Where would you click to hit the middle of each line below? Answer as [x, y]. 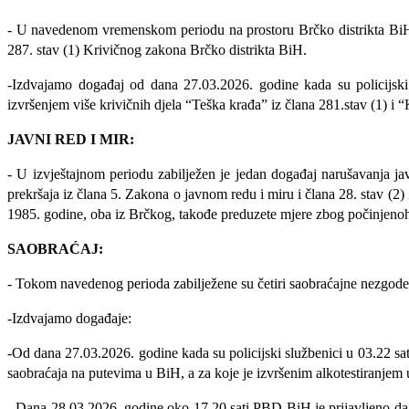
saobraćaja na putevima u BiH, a [101, 372]
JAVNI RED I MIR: [71, 139]
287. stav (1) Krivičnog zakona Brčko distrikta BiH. [157, 49]
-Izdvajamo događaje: [69, 318]
